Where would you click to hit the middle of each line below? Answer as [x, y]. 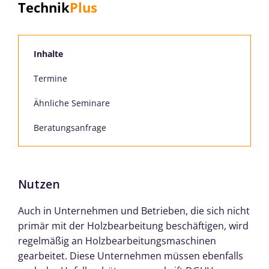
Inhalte [48, 53]
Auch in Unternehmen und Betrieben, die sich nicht [134, 210]
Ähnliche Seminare [72, 103]
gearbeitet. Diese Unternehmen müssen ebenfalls [131, 255]
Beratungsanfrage [70, 127]
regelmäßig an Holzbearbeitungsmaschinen [117, 240]
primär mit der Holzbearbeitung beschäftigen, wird [133, 225]
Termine [50, 78]
